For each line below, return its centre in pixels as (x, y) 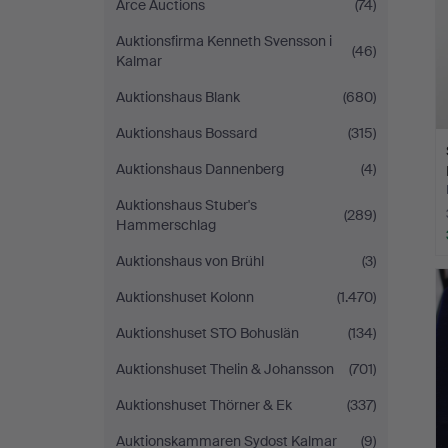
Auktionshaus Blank (178, 97)
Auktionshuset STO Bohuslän (207, 333)
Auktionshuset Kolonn (185, 297)
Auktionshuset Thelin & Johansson (225, 369)
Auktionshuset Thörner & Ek (204, 405)
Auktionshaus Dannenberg (200, 169)
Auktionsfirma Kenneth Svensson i (224, 41)
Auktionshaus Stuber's (186, 205)
